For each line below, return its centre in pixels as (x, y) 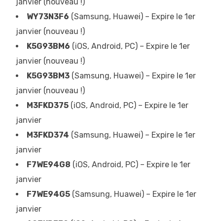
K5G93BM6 (48, 46)
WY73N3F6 (48, 17)
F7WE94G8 (49, 165)
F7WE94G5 (48, 194)
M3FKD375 (48, 105)
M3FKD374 (48, 135)
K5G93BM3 (48, 76)
